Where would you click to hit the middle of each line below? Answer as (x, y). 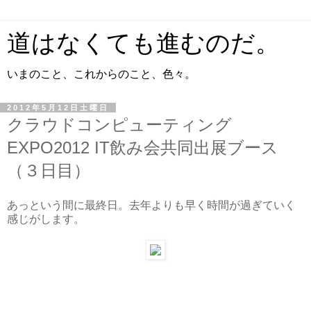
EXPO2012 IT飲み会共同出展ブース (143, 148)
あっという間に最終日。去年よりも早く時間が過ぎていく (151, 205)
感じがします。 (46, 219)
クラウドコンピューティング (119, 125)
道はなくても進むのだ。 (143, 43)
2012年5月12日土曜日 (58, 108)
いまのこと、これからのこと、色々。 (101, 74)
